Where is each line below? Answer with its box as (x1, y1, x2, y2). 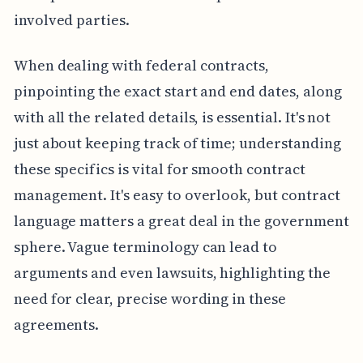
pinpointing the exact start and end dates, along (13, 81, 342, 101)
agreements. (13, 314, 100, 335)
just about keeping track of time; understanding (13, 133, 341, 153)
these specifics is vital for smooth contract (13, 159, 305, 179)
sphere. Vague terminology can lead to (13, 237, 278, 257)
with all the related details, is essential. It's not (13, 107, 331, 127)
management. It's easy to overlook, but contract (13, 185, 340, 205)
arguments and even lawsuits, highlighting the (13, 263, 331, 283)
